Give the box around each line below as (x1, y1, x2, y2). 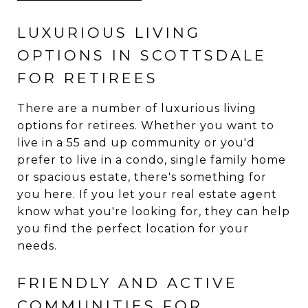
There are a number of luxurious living (17, 101, 256, 115)
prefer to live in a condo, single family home (17, 153, 286, 166)
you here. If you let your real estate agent (17, 187, 277, 201)
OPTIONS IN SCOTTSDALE (17, 46, 267, 64)
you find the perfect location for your (17, 221, 249, 235)
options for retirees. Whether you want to (17, 118, 274, 132)
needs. (17, 239, 57, 252)
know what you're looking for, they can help (17, 204, 290, 218)
